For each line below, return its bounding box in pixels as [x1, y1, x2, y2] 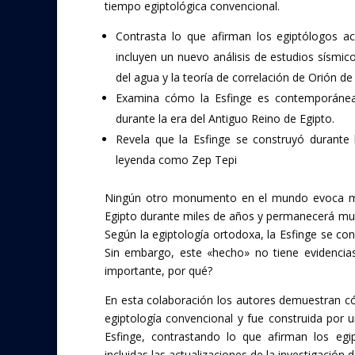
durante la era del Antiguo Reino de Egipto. [116, 110, 334, 126]
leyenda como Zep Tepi [116, 151, 237, 167]
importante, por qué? [105, 262, 212, 278]
